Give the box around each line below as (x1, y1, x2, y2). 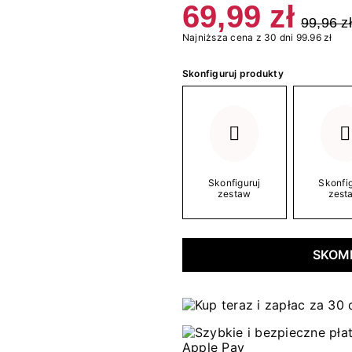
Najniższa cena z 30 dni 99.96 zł (182, 31, 332, 43)
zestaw (218, 187, 251, 200)
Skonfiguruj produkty (182, 67, 284, 79)
